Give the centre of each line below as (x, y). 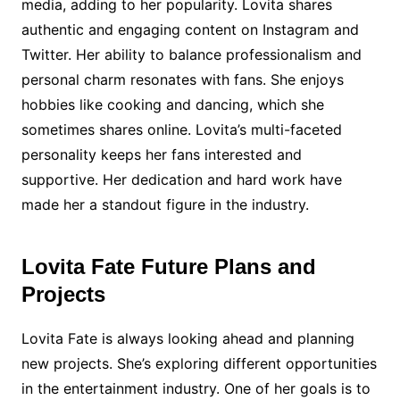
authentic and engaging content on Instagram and (190, 29)
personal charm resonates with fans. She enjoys (182, 79)
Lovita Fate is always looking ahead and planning (187, 338)
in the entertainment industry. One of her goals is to (196, 388)
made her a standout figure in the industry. (165, 204)
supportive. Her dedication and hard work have (181, 179)
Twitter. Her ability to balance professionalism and (191, 54)
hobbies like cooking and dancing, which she (172, 104)
